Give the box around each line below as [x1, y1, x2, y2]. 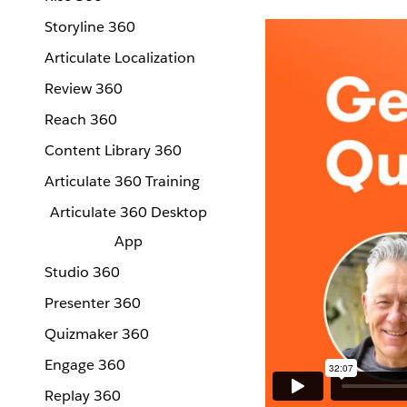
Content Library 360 [45, 141, 182, 160]
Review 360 [45, 79, 123, 98]
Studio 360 [45, 263, 120, 282]
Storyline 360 [45, 17, 135, 36]
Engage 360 [45, 355, 125, 374]
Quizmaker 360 [45, 324, 149, 343]
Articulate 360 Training [45, 172, 200, 191]
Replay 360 [45, 386, 121, 405]
